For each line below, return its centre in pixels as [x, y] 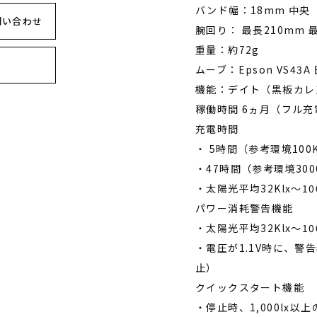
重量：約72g [227, 50]
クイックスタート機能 [250, 287]
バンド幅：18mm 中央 [253, 10]
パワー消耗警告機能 [244, 208]
